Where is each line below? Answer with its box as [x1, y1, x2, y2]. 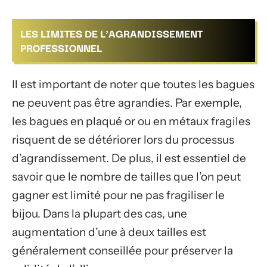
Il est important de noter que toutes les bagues [12, 77, 254, 92]
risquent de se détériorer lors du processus [12, 133, 234, 147]
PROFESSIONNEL [20, 39, 102, 55]
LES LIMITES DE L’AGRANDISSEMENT [20, 24, 203, 41]
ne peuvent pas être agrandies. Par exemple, [12, 96, 242, 110]
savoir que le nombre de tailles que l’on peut [12, 170, 241, 184]
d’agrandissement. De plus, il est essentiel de [12, 151, 246, 166]
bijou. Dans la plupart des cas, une [12, 207, 187, 221]
